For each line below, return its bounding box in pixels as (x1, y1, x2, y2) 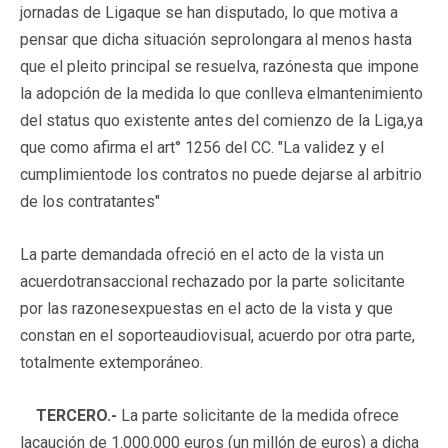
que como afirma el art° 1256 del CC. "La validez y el (20, 137, 384, 157)
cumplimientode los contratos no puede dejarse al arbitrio (20, 164, 422, 184)
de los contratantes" (20, 191, 160, 211)
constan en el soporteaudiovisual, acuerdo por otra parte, (20, 325, 415, 345)
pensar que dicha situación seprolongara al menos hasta (20, 29, 412, 49)
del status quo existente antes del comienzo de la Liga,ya (20, 110, 423, 130)
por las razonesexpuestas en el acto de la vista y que (20, 298, 393, 318)
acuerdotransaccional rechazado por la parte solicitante (20, 271, 405, 291)
